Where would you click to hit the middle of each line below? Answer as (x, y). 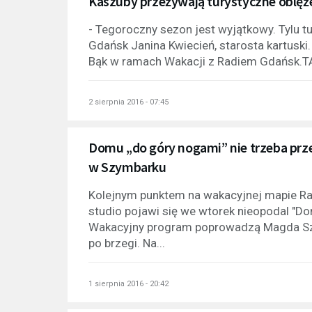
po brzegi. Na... (127, 243)
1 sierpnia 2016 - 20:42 (128, 283)
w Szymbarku (127, 166)
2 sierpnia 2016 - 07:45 (128, 102)
